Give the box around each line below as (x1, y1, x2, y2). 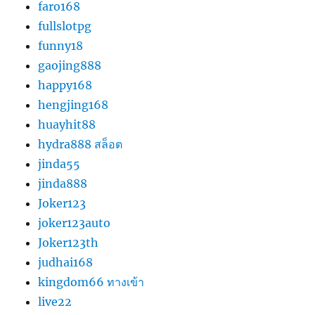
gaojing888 (38, 58, 102, 72)
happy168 (38, 77, 93, 92)
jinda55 (38, 156, 81, 171)
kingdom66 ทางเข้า (38, 274, 145, 289)
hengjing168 (38, 97, 109, 112)
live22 (38, 294, 72, 309)
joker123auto (38, 215, 111, 230)
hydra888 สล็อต (38, 136, 123, 151)
